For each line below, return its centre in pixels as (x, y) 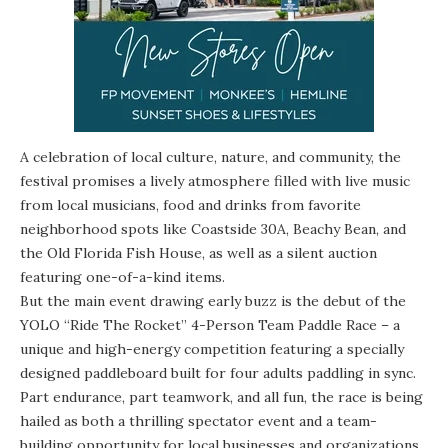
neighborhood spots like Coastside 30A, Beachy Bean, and (213, 228)
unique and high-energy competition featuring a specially (212, 348)
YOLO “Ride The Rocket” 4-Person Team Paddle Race (198, 324)
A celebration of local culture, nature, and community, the (210, 156)
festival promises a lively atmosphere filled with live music (215, 180)
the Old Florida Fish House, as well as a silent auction (198, 252)
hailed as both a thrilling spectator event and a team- (198, 420)
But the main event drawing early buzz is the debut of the (213, 300)
